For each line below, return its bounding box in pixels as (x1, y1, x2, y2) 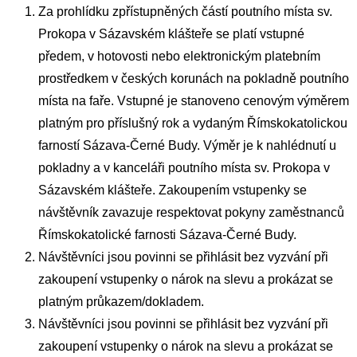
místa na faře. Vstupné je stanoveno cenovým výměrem (38, 94, 349, 108)
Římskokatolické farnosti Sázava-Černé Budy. (38, 228, 296, 242)
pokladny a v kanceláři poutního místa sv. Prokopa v (38, 161, 330, 175)
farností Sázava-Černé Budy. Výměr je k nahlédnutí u (38, 139, 336, 153)
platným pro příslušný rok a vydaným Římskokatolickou (38, 116, 347, 131)
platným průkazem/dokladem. (38, 295, 204, 309)
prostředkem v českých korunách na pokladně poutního (38, 72, 349, 86)
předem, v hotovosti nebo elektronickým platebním (38, 49, 320, 64)
